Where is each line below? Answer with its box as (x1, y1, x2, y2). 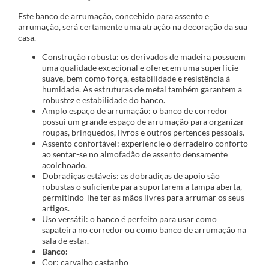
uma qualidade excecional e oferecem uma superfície (42, 62, 238, 73)
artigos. (42, 203, 70, 214)
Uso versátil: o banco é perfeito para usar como (42, 214, 217, 225)
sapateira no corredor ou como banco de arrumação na (42, 225, 246, 235)
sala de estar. (42, 235, 89, 246)
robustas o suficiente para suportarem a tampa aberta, (42, 181, 242, 192)
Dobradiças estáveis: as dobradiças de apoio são (42, 171, 220, 181)
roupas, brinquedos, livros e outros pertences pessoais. (42, 127, 244, 138)
